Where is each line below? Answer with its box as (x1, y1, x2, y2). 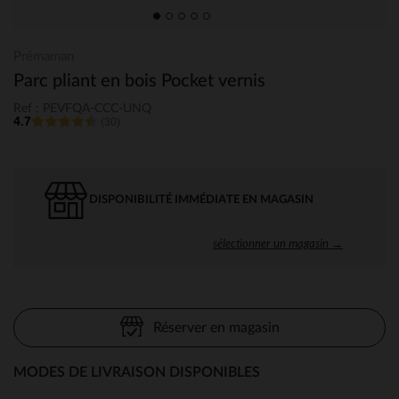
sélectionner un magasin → (213, 235, 343, 250)
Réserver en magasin (152, 320, 280, 335)
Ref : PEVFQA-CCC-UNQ (13, 102, 151, 115)
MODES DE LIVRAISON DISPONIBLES (13, 364, 260, 379)
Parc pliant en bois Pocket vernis (13, 72, 265, 90)
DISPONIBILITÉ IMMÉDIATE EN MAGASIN (89, 193, 313, 206)
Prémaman (13, 50, 74, 63)
